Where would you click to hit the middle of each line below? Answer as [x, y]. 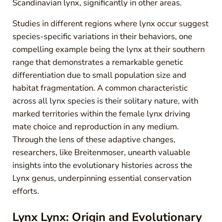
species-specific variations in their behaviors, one [102, 37]
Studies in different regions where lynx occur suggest [110, 24]
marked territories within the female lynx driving [101, 114]
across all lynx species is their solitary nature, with [105, 101]
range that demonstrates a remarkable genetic [98, 62]
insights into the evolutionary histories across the [102, 166]
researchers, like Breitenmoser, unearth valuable [101, 153]
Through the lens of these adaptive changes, [94, 140]
